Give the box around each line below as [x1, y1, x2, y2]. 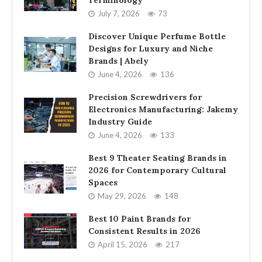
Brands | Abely [88, 56, 149, 66]
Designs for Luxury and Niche [88, 43, 213, 54]
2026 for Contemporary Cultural [88, 165, 226, 175]
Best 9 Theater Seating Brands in [88, 153, 227, 163]
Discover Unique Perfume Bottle [88, 31, 226, 42]
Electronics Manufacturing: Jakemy [88, 104, 238, 115]
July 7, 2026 [98, 9, 140, 18]
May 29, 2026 [98, 191, 146, 201]
